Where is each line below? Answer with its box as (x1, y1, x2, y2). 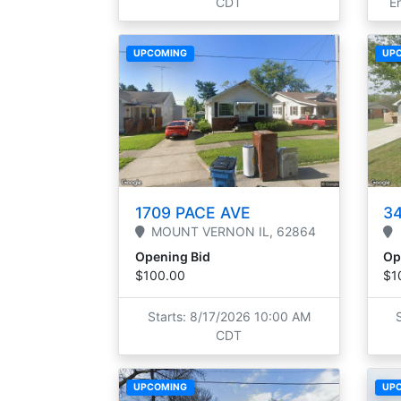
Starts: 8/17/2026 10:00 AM (147, 309, 311, 325)
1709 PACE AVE (134, 202, 251, 222)
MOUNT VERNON (151, 223, 255, 239)
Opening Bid (134, 248, 210, 264)
